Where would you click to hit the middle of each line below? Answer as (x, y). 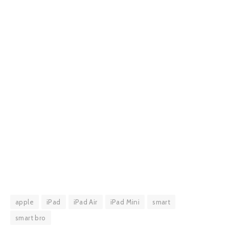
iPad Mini (125, 202)
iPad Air (85, 202)
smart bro (31, 217)
